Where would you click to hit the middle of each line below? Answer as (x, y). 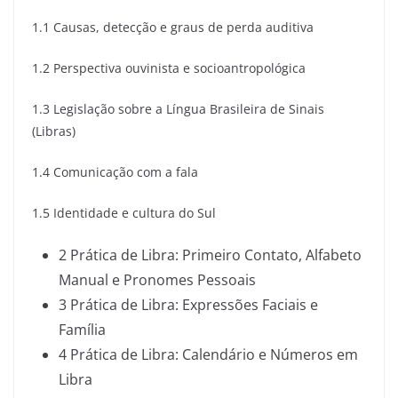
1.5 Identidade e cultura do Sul (124, 213)
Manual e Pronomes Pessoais (157, 280)
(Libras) (54, 131)
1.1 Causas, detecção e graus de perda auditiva (173, 27)
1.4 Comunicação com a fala (115, 172)
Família (82, 330)
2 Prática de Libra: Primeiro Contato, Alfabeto (210, 255)
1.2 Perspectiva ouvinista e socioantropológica (169, 68)
